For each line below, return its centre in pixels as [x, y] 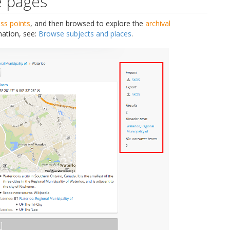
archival [158, 23]
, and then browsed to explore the [88, 23]
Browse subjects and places [85, 33]
